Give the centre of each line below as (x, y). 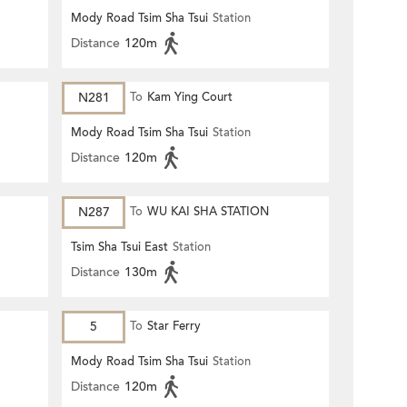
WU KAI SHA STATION (208, 212)
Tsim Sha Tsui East (119, 247)
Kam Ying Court (190, 97)
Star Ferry (174, 326)
